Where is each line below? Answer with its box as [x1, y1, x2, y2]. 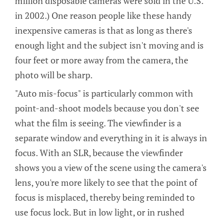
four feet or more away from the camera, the [15, 54, 188, 66]
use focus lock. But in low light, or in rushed [15, 206, 184, 219]
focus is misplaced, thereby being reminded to [15, 191, 195, 204]
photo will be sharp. [15, 68, 93, 81]
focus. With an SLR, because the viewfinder [15, 147, 183, 159]
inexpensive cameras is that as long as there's [15, 24, 192, 36]
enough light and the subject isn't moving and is [15, 39, 204, 51]
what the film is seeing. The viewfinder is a [15, 117, 181, 129]
